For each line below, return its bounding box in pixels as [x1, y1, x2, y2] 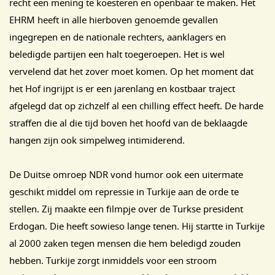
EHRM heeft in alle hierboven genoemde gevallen [9, 14, 218, 26]
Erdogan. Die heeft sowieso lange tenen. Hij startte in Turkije [9, 220, 265, 232]
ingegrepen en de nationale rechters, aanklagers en [9, 31, 226, 43]
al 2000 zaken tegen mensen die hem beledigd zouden [9, 237, 241, 249]
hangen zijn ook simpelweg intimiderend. [9, 134, 185, 146]
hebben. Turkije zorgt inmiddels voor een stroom [9, 254, 217, 266]
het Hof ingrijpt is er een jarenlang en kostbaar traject [9, 82, 235, 95]
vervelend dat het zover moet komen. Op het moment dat [9, 65, 254, 77]
